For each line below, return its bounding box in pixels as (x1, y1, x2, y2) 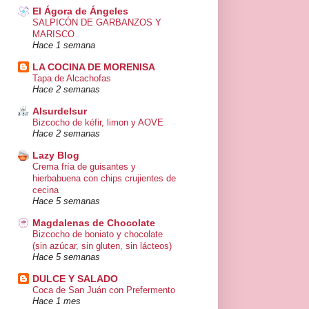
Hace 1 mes (32, 297, 81, 307)
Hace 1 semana (32, 41, 95, 51)
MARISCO (32, 29, 74, 40)
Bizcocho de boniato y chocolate (32, 229, 163, 240)
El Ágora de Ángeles (32, 6, 128, 17)
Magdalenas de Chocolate (32, 217, 155, 229)
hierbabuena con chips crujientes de (32, 173, 176, 184)
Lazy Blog (32, 150, 79, 161)
